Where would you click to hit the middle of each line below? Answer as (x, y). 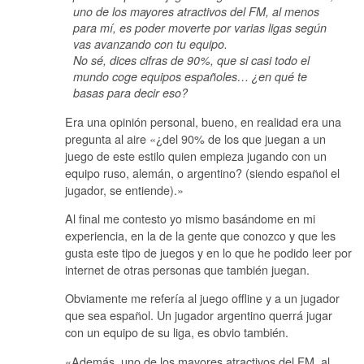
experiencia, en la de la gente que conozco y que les (200, 235)
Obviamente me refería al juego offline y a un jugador (202, 298)
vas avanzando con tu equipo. (150, 44)
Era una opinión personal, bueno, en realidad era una (203, 121)
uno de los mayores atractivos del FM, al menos (196, 12)
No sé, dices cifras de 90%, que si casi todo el (191, 61)
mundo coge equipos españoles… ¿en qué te (190, 77)
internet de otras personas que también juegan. (187, 269)
